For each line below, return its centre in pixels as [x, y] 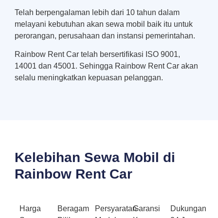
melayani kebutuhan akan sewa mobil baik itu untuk [104, 24]
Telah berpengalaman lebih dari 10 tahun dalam [97, 12]
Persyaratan [116, 208]
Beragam [73, 208]
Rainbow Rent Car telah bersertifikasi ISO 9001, [97, 54]
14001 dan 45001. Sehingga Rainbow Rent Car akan [106, 66]
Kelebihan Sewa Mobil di [95, 157]
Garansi [146, 208]
